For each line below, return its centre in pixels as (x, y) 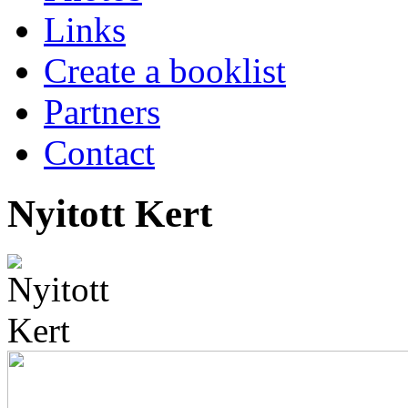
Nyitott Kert (110, 213)
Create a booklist (165, 70)
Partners (102, 111)
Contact (99, 152)
